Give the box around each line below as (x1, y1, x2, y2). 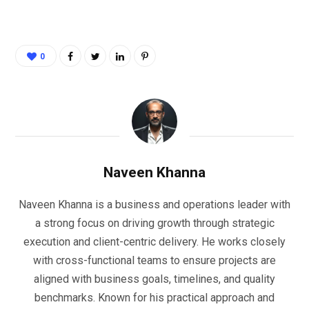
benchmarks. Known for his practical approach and (34, 290, 275, 304)
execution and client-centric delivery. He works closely (23, 235, 286, 248)
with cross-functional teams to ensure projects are (33, 253, 276, 267)
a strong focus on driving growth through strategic (34, 216, 275, 230)
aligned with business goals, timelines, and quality (34, 272, 275, 286)
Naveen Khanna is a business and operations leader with (19, 197, 290, 211)
